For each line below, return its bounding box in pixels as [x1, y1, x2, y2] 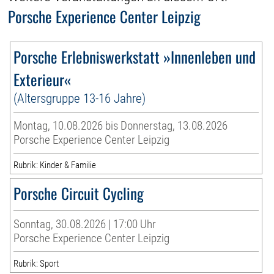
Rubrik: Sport [13, 258, 59, 270]
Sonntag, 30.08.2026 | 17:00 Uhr [13, 217, 157, 232]
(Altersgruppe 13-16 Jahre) [13, 91, 146, 106]
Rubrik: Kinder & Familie [13, 160, 97, 171]
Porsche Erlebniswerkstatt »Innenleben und [13, 45, 256, 68]
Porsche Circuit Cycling [13, 182, 144, 205]
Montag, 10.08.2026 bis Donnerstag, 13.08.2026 [13, 119, 228, 133]
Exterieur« [13, 68, 72, 91]
